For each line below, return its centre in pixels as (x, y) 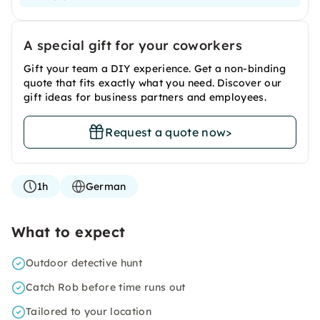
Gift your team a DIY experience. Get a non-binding (155, 69)
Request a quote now (166, 132)
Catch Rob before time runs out (106, 287)
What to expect (69, 232)
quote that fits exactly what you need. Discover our (153, 83)
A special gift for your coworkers (133, 45)
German (106, 186)
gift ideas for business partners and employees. (145, 97)
